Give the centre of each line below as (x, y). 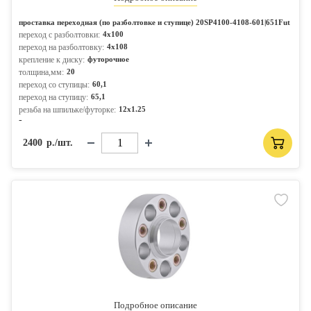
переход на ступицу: (53, 97)
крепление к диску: (52, 60)
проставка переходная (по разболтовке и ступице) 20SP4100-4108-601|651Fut (154, 22)
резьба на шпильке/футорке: (67, 110)
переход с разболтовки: (59, 35)
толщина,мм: (41, 72)
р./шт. (60, 143)
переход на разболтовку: (61, 47)
